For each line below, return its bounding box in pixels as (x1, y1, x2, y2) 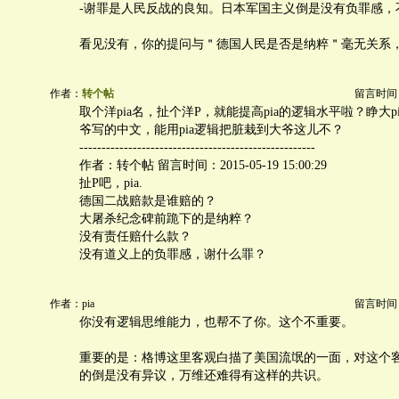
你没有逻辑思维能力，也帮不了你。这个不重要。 (79, 315, 354, 329)
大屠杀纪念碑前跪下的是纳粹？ (79, 212, 254, 225)
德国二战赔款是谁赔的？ (79, 194, 216, 208)
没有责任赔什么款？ (79, 230, 191, 243)
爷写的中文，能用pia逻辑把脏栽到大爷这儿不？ (79, 123, 344, 136)
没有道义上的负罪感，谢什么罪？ (79, 248, 266, 261)
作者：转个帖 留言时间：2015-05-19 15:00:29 (79, 159, 327, 172)
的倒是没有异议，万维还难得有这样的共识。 (79, 369, 329, 382)
